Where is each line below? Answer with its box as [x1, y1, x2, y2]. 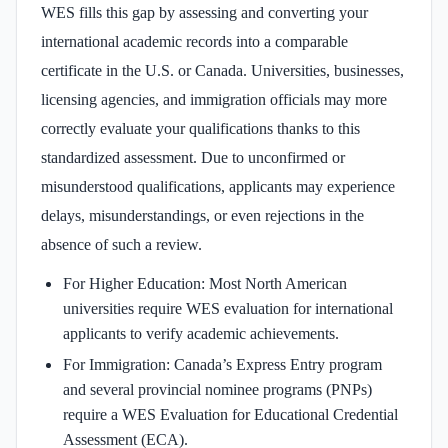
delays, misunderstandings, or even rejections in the [41, 206, 364, 224]
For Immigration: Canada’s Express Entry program [63, 355, 382, 373]
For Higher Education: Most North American [63, 274, 347, 292]
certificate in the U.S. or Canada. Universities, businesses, [41, 61, 404, 79]
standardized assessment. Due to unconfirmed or [41, 148, 345, 166]
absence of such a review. [41, 235, 202, 253]
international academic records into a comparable [41, 32, 348, 50]
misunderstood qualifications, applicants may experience [41, 177, 395, 195]
